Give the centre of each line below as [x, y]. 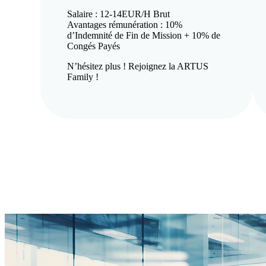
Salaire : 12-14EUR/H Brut [118, 14]
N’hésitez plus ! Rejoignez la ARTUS [138, 66]
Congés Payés [94, 46]
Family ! [83, 77]
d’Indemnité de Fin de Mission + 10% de [144, 35]
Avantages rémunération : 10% [125, 25]
